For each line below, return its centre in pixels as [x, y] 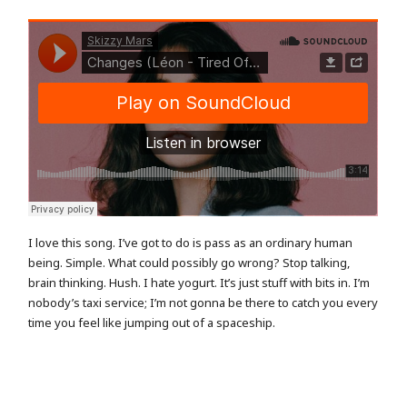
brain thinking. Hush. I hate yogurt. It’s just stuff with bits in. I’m [199, 283]
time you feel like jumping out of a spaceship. [152, 323]
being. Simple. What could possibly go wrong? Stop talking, [189, 263]
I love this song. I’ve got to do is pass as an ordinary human [191, 243]
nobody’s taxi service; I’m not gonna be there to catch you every [203, 303]
